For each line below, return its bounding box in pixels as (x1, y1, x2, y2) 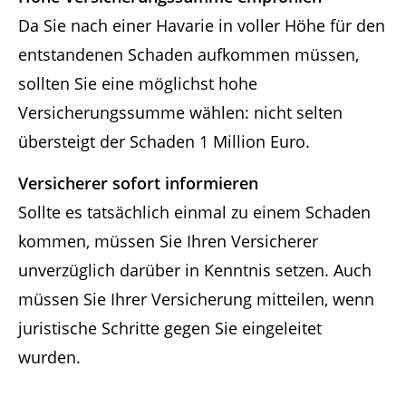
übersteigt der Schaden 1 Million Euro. (18, 130, 310, 152)
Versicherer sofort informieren (18, 172, 258, 195)
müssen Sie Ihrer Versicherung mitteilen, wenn (18, 288, 374, 311)
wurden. (18, 346, 81, 369)
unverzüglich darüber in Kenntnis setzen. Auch (18, 259, 372, 282)
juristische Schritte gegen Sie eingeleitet (18, 317, 322, 340)
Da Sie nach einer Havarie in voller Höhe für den (18, 14, 385, 36)
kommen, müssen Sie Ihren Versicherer (18, 230, 318, 253)
